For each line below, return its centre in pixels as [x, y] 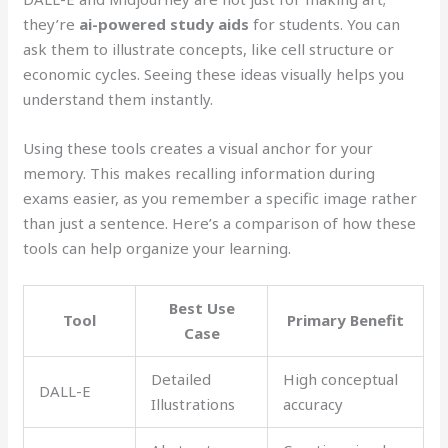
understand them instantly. [118, 98]
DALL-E [65, 390]
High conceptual [341, 378]
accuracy [313, 403]
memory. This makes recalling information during [199, 172]
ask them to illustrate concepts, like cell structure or [209, 48]
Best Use [201, 307]
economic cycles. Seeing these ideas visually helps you [214, 73]
